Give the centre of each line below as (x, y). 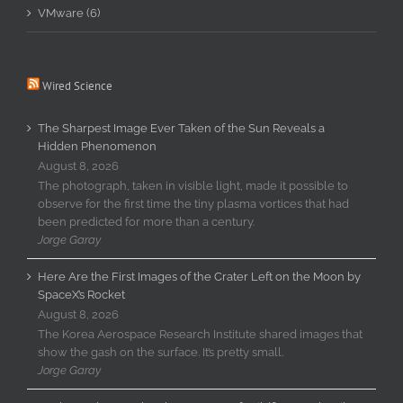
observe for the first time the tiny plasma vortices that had (193, 203)
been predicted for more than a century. (146, 221)
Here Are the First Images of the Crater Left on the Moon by (199, 276)
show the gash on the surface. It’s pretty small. (161, 352)
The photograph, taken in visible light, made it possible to (193, 185)
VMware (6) (69, 13)
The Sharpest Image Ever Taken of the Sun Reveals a (181, 128)
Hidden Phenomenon (97, 146)
